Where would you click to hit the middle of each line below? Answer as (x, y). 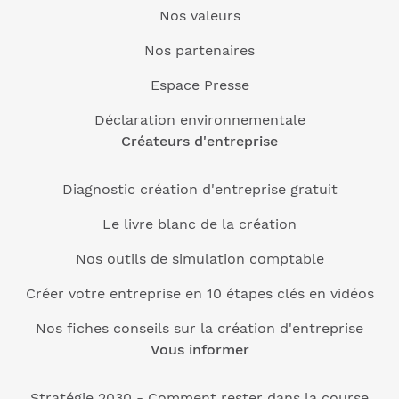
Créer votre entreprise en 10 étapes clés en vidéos (199, 293)
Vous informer (199, 350)
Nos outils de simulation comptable (199, 259)
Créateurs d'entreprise (199, 141)
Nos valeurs (199, 16)
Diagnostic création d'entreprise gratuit (199, 189)
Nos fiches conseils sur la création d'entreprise (199, 328)
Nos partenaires (199, 50)
